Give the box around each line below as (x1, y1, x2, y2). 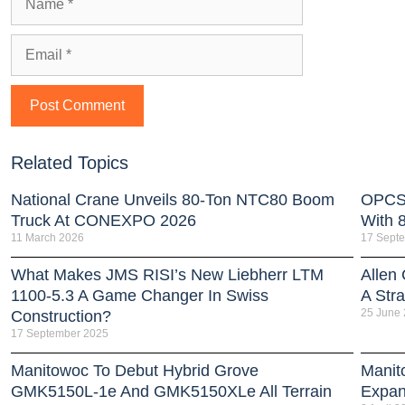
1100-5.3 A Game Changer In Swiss (11, 286, 268, 305)
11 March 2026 (11, 231, 84, 244)
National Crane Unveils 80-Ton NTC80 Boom (11, 190, 334, 209)
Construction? (11, 306, 111, 325)
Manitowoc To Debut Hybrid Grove (11, 361, 259, 380)
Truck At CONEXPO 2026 (11, 211, 196, 230)
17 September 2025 (11, 326, 108, 340)
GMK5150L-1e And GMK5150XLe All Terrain (11, 381, 332, 400)
